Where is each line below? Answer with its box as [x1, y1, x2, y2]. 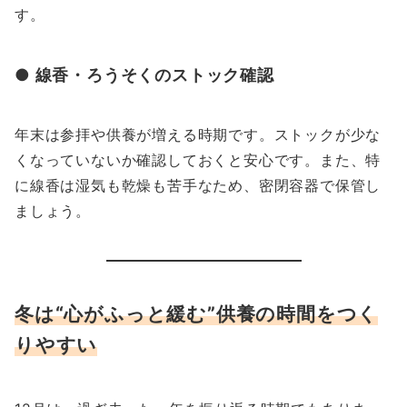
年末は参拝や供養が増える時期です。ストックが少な [15, 125, 382, 144]
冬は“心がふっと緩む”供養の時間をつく [15, 302, 379, 326]
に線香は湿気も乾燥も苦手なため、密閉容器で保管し [15, 176, 382, 195]
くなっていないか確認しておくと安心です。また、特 [15, 151, 382, 170]
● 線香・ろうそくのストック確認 [15, 65, 274, 85]
